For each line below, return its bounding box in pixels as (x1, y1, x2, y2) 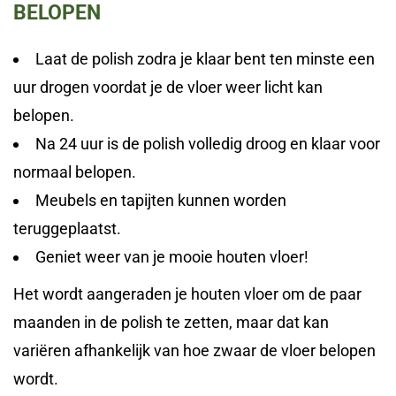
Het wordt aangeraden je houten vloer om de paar (13, 284, 362, 303)
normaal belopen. (13, 162, 136, 181)
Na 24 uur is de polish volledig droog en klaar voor (35, 133, 380, 153)
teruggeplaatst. (13, 218, 121, 238)
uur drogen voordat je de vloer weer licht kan (13, 77, 323, 96)
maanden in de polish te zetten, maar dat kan (13, 312, 329, 331)
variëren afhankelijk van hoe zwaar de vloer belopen (13, 340, 376, 360)
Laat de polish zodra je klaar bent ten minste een (35, 49, 375, 68)
